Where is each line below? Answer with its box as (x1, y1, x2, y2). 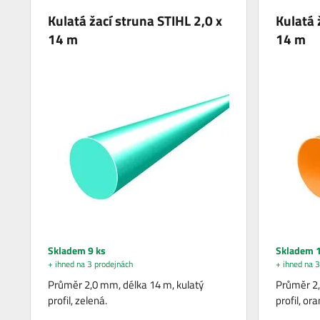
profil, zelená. (48, 292, 108, 309)
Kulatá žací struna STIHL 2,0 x (48, 10, 223, 31)
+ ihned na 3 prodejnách (48, 257, 134, 271)
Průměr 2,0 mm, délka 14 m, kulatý (48, 276, 204, 294)
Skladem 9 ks (48, 243, 106, 259)
